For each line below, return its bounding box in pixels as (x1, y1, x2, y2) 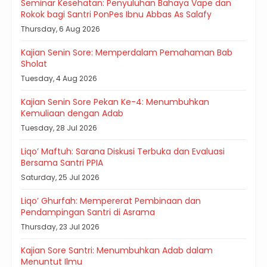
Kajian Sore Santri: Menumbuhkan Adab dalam (21, 244, 213, 256)
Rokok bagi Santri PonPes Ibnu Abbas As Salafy (21, 8, 212, 20)
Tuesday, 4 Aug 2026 (21, 73, 97, 83)
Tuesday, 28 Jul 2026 (21, 123, 97, 133)
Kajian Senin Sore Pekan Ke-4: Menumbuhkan (21, 96, 209, 108)
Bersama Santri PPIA (21, 157, 103, 169)
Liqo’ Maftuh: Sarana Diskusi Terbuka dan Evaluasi (21, 145, 225, 157)
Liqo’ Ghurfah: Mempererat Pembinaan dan (21, 195, 201, 207)
